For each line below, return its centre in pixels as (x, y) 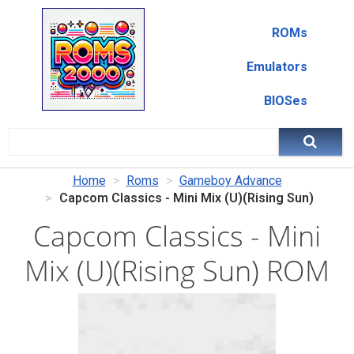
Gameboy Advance (230, 181)
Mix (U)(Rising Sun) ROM (177, 271)
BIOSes (285, 101)
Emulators (277, 67)
